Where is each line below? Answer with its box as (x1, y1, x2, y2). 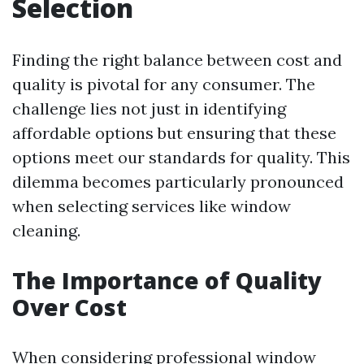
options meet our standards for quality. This (12, 147, 350, 167)
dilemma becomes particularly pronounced (12, 171, 344, 192)
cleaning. (12, 220, 80, 240)
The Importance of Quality (12, 265, 322, 296)
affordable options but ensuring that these (12, 123, 336, 143)
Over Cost (12, 292, 127, 323)
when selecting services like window (12, 196, 291, 216)
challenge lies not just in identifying (12, 98, 286, 119)
